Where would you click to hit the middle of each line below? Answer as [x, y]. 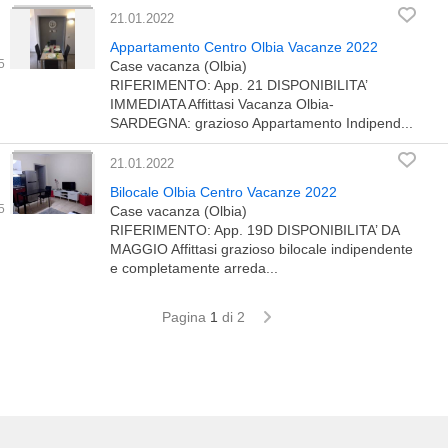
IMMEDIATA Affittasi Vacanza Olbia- [222, 104]
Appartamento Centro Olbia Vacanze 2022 [244, 47]
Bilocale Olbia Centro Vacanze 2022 [223, 192]
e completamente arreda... [194, 268]
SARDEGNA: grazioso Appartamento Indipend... [261, 123]
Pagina [183, 317]
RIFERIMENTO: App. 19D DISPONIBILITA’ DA [254, 230]
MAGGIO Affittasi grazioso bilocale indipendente [261, 249]
